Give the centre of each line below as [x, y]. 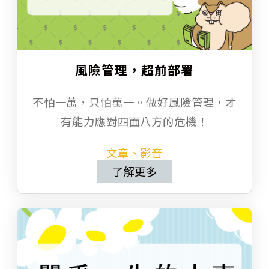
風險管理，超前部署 [134, 70]
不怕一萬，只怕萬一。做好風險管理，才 [134, 102]
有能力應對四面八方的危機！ [134, 122]
